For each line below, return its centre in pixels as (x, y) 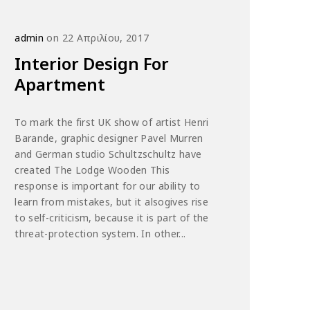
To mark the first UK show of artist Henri (112, 122)
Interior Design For (92, 64)
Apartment (60, 84)
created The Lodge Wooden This (92, 170)
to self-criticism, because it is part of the (112, 218)
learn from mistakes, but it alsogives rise (112, 202)
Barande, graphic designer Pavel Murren (109, 138)
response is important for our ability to (108, 186)
